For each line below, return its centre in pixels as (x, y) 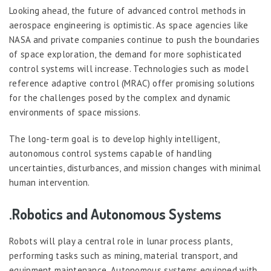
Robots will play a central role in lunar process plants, (121, 241)
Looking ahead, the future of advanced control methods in (128, 11)
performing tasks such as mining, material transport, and (124, 256)
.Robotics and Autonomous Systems (115, 214)
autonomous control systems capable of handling (111, 153)
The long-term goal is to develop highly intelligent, (114, 139)
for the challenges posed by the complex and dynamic (120, 98)
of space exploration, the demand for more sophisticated (126, 54)
